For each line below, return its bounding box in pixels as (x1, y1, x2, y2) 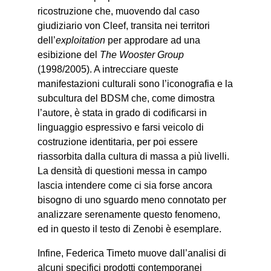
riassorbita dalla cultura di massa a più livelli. (38, 151, 230, 162)
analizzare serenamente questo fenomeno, (38, 209, 221, 220)
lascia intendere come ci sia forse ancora (38, 180, 213, 191)
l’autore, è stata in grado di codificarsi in (38, 108, 207, 119)
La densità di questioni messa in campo (38, 166, 207, 177)
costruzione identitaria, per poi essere (38, 137, 198, 148)
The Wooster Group (100, 50, 184, 60)
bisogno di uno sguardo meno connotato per (38, 195, 227, 206)
